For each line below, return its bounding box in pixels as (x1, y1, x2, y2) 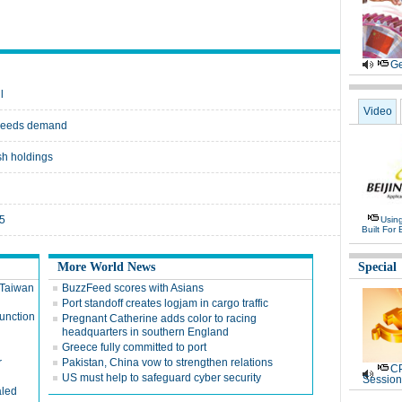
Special (358, 260, 397, 274)
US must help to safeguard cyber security (62, 371, 261, 384)
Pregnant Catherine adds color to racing (62, 312, 257, 325)
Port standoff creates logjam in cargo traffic (62, 297, 268, 310)
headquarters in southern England (62, 326, 229, 338)
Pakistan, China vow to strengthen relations (62, 356, 273, 369)
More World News (57, 260, 155, 274)
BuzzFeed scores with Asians (62, 282, 204, 294)
